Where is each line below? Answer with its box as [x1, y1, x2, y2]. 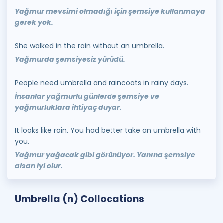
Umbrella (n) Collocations [15, 192, 144, 206]
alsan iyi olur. [15, 161, 63, 171]
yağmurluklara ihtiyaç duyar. [15, 102, 122, 112]
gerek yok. [15, 17, 53, 27]
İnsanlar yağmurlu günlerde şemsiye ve [15, 91, 159, 101]
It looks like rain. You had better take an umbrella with [15, 125, 201, 135]
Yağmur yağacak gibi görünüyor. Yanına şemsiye [15, 150, 195, 160]
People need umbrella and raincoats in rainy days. [15, 78, 188, 88]
